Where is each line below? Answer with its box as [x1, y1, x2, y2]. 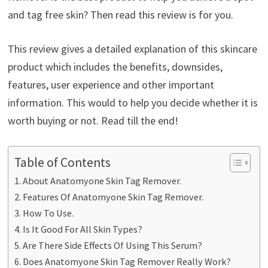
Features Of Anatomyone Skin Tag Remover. [23, 190, 204, 203]
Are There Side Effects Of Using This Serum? [23, 239, 203, 251]
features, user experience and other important [7, 77, 214, 92]
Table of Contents [14, 154, 111, 170]
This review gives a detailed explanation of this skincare [7, 41, 257, 56]
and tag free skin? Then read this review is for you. [7, 7, 233, 22]
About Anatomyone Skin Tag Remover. [23, 174, 182, 187]
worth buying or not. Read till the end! [7, 113, 178, 127]
